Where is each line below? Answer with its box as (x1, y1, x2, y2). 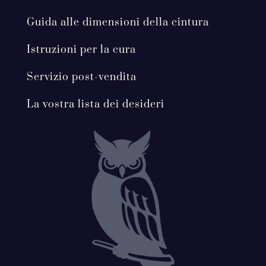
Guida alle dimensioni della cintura (27, 15, 209, 29)
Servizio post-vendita (27, 70, 137, 84)
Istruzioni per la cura (27, 43, 136, 56)
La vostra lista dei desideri (27, 97, 164, 111)
